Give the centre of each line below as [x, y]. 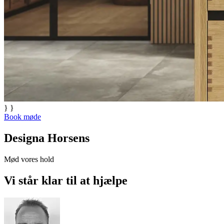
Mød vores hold [29, 159]
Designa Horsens [47, 138]
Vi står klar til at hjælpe [66, 180]
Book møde [22, 117]
